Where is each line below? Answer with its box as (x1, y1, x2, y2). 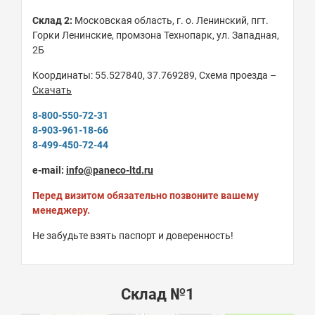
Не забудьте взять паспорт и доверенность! (32, 230, 233, 242)
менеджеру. (32, 205, 90, 217)
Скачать (32, 84, 72, 96)
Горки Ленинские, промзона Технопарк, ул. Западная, (32, 30, 279, 41)
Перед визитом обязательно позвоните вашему (32, 190, 259, 202)
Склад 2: (32, 15, 72, 27)
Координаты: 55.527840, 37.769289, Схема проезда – (32, 70, 276, 82)
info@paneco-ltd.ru (66, 165, 153, 176)
